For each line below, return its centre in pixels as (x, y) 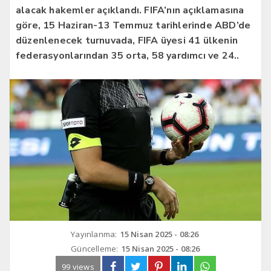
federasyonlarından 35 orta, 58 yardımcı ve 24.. (128, 55)
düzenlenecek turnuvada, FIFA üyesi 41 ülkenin (127, 40)
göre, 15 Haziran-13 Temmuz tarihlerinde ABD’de (133, 25)
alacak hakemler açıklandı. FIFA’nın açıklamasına (130, 10)
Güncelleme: (95, 248)
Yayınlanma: (94, 234)
